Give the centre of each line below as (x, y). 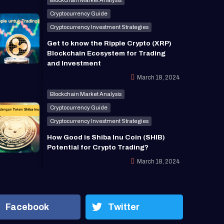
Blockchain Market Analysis (85, 94)
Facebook (27, 207)
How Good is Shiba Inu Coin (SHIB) (106, 137)
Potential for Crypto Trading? (97, 147)
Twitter (124, 207)
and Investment (74, 63)
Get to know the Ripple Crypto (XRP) (109, 43)
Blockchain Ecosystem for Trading (106, 53)
